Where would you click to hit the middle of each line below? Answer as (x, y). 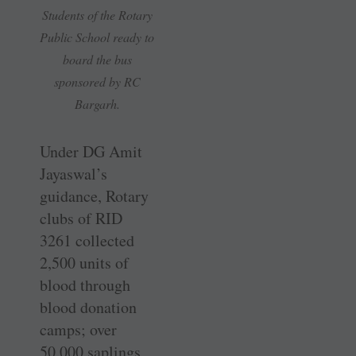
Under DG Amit (91, 152)
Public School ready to (97, 37)
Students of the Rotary (97, 15)
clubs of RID (81, 219)
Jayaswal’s (74, 174)
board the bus (97, 60)
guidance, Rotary (94, 196)
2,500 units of (84, 263)
